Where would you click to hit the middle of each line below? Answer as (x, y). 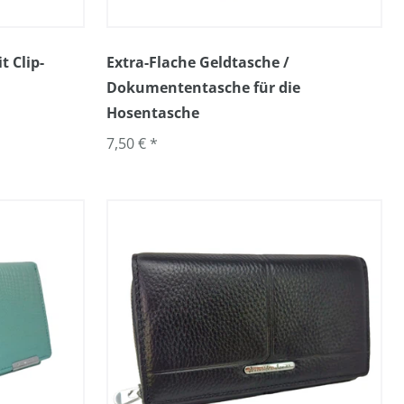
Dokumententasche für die (203, 87)
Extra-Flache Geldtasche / (198, 62)
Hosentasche (153, 113)
